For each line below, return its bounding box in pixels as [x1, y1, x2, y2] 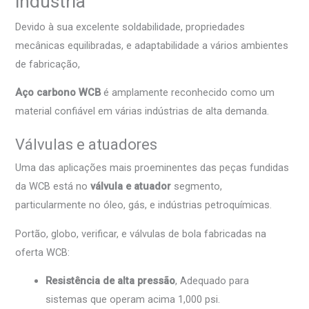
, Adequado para [175, 275, 250, 288]
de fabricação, [15, 57, 81, 70]
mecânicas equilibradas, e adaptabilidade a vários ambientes [15, 39, 289, 52]
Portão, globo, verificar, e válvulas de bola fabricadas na [15, 227, 267, 240]
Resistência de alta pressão [46, 275, 176, 288]
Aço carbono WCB [15, 86, 101, 99]
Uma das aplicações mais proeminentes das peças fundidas [15, 161, 290, 174]
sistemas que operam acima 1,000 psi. [46, 293, 221, 306]
